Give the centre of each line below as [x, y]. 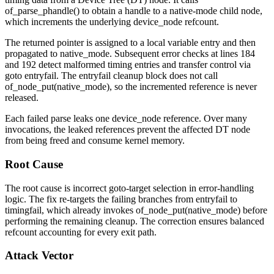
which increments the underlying [69, 22]
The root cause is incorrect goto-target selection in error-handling [129, 188]
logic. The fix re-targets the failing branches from [100, 199]
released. [22, 98]
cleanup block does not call [164, 76]
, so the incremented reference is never [183, 87]
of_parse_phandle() [42, 11]
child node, [240, 11]
